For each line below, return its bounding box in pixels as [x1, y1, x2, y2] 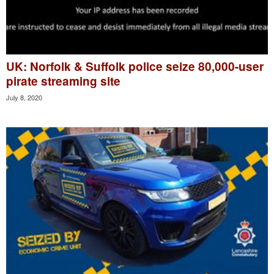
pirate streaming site [6, 72, 120, 89]
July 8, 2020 [6, 92, 42, 102]
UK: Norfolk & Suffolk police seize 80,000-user [6, 57, 264, 75]
